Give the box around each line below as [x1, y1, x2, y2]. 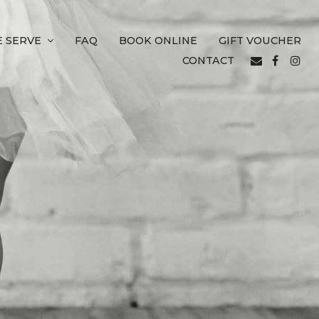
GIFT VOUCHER [219, 34, 301, 47]
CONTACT [182, 54, 234, 67]
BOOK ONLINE [119, 34, 197, 47]
